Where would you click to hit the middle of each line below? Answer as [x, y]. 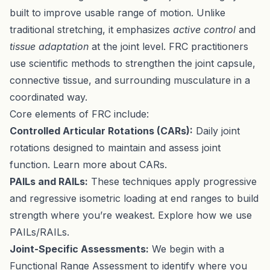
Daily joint [216, 130]
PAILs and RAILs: [49, 181]
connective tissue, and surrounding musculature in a [130, 80]
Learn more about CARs [109, 164]
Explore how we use [205, 215]
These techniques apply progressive [172, 181]
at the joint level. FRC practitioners [168, 46]
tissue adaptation [49, 46]
